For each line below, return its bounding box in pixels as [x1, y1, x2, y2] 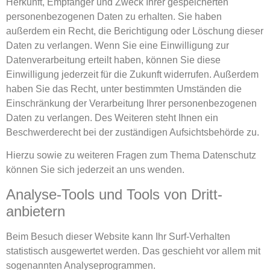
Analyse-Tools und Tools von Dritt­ [6, 186, 222, 202]
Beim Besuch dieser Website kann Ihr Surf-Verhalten [6, 231, 230, 242]
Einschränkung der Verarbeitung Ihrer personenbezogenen [6, 98, 257, 108]
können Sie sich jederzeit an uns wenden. [6, 165, 184, 175]
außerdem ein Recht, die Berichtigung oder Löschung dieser [6, 25, 263, 36]
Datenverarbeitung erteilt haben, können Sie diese [6, 54, 221, 65]
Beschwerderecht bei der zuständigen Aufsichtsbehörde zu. [6, 127, 259, 137]
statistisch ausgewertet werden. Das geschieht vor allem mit [6, 245, 260, 256]
